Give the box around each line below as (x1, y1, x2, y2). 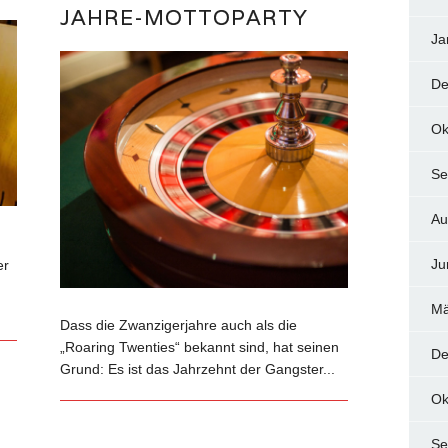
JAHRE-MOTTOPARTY (60, 4, 309, 32)
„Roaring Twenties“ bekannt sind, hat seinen (60, 339, 340, 356)
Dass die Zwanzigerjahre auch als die (60, 317, 298, 334)
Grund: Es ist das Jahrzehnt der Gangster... (60, 361, 336, 378)
